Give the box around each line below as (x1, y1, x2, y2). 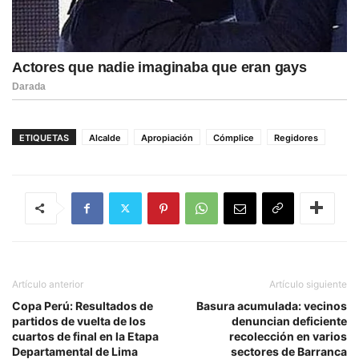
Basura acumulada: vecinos (196, 298, 347, 313)
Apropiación (141, 131, 193, 143)
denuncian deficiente (232, 313, 347, 328)
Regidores (274, 131, 318, 143)
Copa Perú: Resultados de (12, 298, 153, 313)
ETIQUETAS (19, 131, 69, 143)
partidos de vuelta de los (12, 313, 146, 328)
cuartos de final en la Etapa (12, 329, 159, 343)
